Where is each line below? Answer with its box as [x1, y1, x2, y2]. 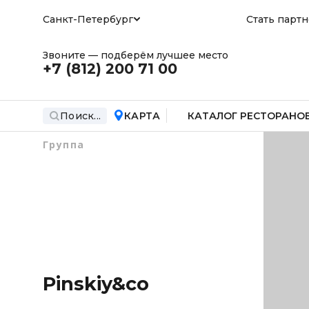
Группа [43, 137, 85, 151]
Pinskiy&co [43, 272, 149, 295]
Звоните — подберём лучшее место [43, 49, 228, 61]
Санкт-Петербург [43, 13, 133, 26]
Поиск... [60, 109, 101, 122]
